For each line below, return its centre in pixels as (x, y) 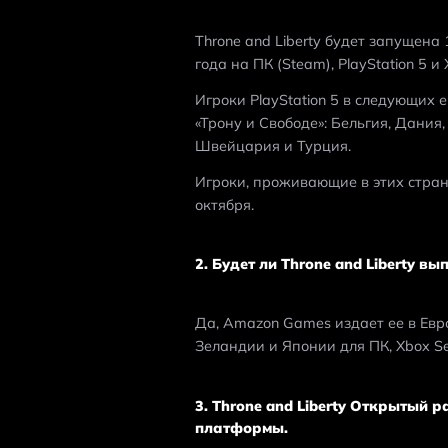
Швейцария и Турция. (272, 145)
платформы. (241, 427)
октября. (224, 204)
